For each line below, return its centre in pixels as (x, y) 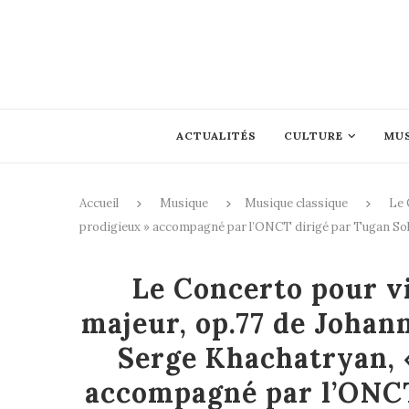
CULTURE (313, 136)
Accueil (99, 203)
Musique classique (296, 203)
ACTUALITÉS (216, 136)
